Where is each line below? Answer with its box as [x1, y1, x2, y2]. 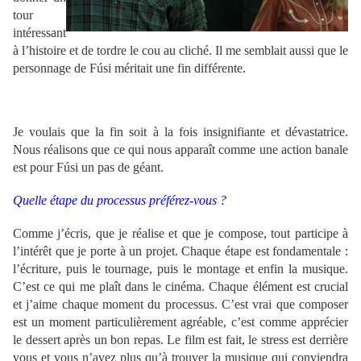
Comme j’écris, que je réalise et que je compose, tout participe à [13, 226, 348, 241]
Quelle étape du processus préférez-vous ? [13, 193, 226, 208]
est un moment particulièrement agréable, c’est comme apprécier [13, 315, 348, 330]
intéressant [13, 26, 66, 40]
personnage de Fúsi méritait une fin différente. [13, 61, 246, 76]
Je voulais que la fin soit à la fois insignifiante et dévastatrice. [13, 125, 348, 139]
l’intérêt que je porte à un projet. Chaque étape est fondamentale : [13, 244, 348, 259]
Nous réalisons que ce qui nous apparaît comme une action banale [13, 143, 348, 157]
